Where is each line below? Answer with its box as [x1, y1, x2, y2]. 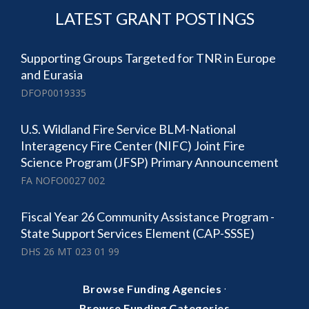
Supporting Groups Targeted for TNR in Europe [21, 50, 276, 66]
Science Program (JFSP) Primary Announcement [21, 154, 279, 170]
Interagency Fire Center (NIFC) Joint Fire [21, 137, 245, 153]
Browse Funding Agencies [82, 281, 222, 295]
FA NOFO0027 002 [21, 173, 105, 187]
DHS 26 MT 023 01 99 [21, 244, 119, 258]
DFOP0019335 [21, 86, 86, 99]
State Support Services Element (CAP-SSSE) [21, 225, 255, 241]
